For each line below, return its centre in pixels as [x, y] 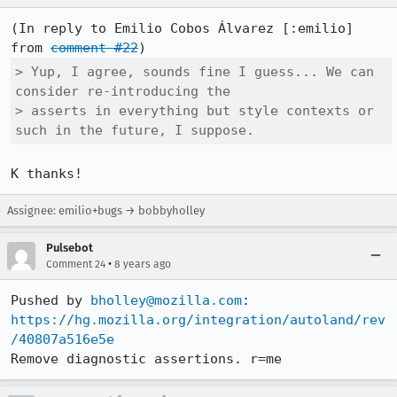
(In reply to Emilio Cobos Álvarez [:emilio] [182, 28]
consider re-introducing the [123, 91]
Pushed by [51, 300]
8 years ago [143, 264]
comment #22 [94, 48]
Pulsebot [70, 248]
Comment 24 [76, 264]
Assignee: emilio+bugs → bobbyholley [106, 210]
